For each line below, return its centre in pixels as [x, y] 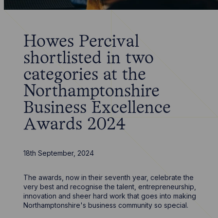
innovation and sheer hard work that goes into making [110, 196]
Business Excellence [97, 109]
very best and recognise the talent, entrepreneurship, [110, 187]
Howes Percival [82, 42]
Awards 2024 [75, 125]
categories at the [85, 75]
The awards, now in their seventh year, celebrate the [109, 177]
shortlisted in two [89, 59]
